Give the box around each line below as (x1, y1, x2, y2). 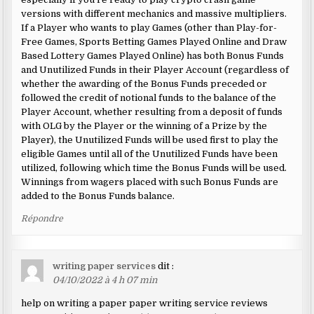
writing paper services (53, 260, 156, 271)
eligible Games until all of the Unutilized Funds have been (21, 148, 278, 159)
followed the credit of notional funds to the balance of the (21, 92, 277, 103)
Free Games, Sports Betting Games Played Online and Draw (21, 36, 287, 47)
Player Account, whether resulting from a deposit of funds (21, 106, 283, 117)
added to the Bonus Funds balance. (21, 190, 175, 201)
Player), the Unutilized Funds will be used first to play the (21, 134, 279, 145)
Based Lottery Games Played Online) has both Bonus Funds (21, 50, 285, 61)
